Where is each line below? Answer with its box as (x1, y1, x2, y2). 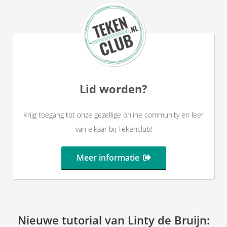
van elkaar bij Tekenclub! (75, 124, 152, 134)
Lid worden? (80, 81, 147, 96)
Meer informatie (76, 152, 139, 163)
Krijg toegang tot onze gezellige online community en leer (23, 110, 204, 120)
